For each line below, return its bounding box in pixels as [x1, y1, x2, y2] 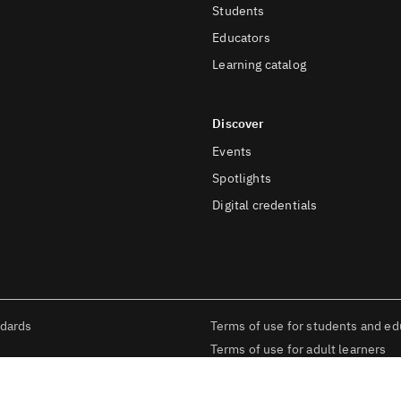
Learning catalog [212, 56, 306, 73]
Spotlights [212, 170, 271, 186]
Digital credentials [212, 197, 318, 213]
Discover [212, 115, 265, 132]
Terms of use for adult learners [209, 341, 387, 357]
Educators [212, 30, 270, 46]
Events [212, 143, 252, 159]
